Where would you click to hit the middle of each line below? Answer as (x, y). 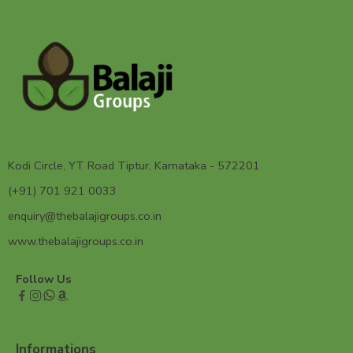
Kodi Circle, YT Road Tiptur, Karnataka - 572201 (134, 165)
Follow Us (44, 279)
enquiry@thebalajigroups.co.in (85, 216)
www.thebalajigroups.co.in (76, 241)
